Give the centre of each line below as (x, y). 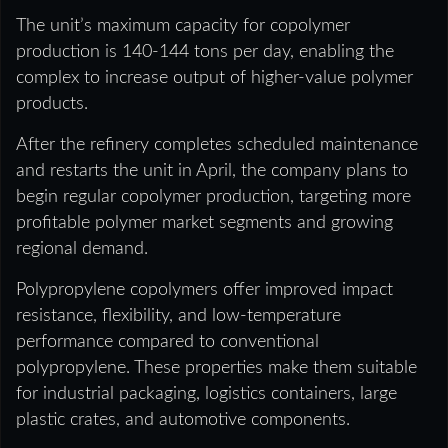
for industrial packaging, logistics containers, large (206, 393)
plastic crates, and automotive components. (183, 419)
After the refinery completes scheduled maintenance (217, 144)
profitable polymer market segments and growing (204, 222)
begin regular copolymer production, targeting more (213, 196)
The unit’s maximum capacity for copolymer (183, 25)
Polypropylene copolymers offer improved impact (204, 289)
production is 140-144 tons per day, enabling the (205, 51)
